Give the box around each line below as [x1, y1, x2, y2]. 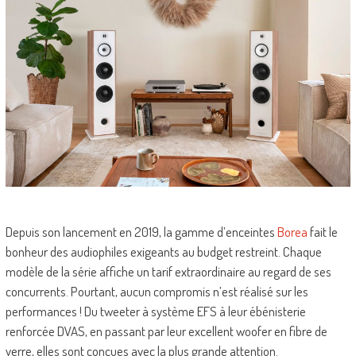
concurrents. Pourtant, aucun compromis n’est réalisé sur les [5, 283, 308, 300]
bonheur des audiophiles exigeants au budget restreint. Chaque [5, 243, 322, 261]
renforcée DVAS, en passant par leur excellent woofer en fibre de [5, 323, 327, 340]
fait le [307, 223, 338, 241]
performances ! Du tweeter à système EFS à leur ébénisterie [5, 303, 306, 320]
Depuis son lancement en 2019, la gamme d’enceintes [5, 223, 277, 241]
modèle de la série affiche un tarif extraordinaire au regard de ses [5, 263, 331, 281]
